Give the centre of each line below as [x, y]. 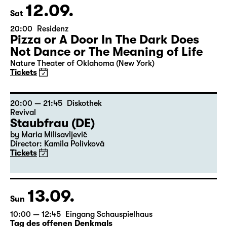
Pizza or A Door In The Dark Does [105, 40]
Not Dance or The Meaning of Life [106, 52]
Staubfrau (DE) [52, 123]
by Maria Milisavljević [49, 135]
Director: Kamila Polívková [57, 144]
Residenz [53, 29]
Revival [23, 112]
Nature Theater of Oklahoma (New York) [82, 63]
